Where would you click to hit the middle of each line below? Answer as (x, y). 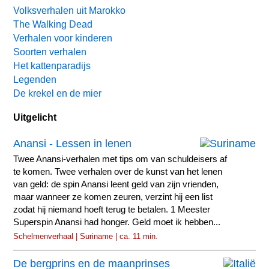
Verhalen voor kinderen (63, 38)
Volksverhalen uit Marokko (70, 10)
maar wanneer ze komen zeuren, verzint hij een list (113, 197)
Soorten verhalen (50, 52)
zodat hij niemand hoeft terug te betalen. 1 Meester (112, 209)
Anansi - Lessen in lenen (73, 143)
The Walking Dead (53, 24)
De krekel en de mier (58, 93)
